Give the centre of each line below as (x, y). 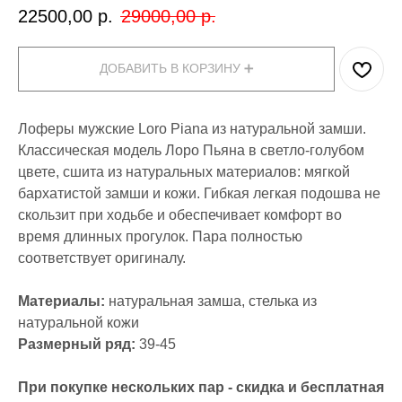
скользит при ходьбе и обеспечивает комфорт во (180, 215)
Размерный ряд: (79, 345)
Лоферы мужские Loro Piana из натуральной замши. (192, 129)
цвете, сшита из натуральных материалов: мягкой (184, 172)
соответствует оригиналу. (102, 258)
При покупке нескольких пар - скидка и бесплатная (201, 388)
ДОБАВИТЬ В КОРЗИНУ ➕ (176, 69)
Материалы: (63, 301)
